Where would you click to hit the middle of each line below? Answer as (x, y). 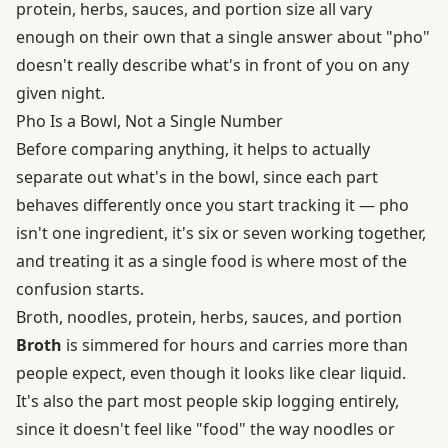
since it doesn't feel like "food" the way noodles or (205, 428)
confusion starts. (80, 288)
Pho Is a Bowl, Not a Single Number (149, 120)
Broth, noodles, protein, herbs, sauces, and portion (209, 316)
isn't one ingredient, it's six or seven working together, (221, 232)
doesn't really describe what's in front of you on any (212, 64)
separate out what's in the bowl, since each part (197, 176)
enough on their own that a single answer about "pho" (223, 36)
